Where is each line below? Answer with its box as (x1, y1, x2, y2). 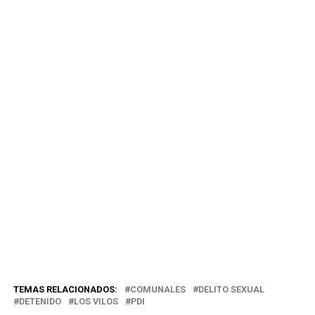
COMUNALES (129, 283, 186, 295)
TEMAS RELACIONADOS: (13, 283, 117, 295)
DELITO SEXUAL (198, 283, 264, 295)
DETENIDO (18, 295, 61, 307)
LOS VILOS (73, 295, 118, 307)
